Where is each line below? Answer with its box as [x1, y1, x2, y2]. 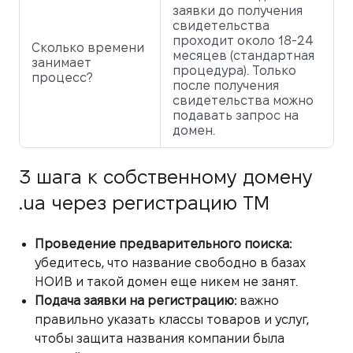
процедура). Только [173, 63, 296, 77]
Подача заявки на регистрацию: [35, 293, 236, 307]
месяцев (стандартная [173, 48, 314, 62]
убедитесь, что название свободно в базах [35, 255, 306, 269]
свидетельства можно [173, 93, 314, 107]
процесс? [32, 70, 93, 84]
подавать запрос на [173, 108, 299, 122]
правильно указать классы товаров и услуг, [35, 312, 309, 326]
